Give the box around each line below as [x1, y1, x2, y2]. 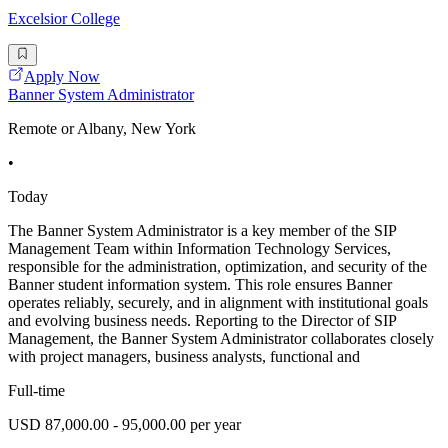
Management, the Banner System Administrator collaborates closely [8, 330, 434, 348]
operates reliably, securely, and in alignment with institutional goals [8, 294, 428, 312]
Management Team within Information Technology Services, [8, 240, 391, 258]
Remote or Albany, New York [8, 120, 196, 138]
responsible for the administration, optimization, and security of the [8, 258, 427, 276]
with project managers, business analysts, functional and [8, 348, 360, 366]
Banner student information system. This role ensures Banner [8, 276, 392, 294]
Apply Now [24, 68, 100, 86]
